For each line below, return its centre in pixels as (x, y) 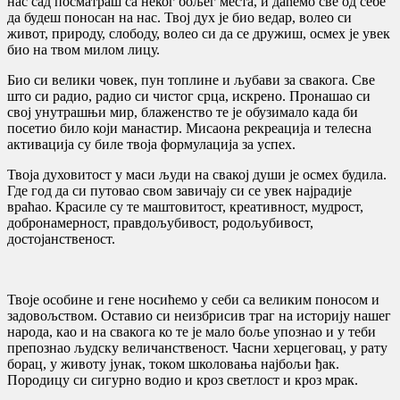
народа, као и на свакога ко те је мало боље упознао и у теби (192, 331)
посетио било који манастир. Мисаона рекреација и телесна (189, 128)
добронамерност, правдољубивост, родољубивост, (160, 222)
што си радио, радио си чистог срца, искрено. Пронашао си (189, 96)
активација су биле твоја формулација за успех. (151, 144)
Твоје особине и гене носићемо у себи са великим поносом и (193, 299)
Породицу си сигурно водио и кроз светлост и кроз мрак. (183, 379)
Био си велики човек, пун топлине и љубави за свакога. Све (191, 79)
